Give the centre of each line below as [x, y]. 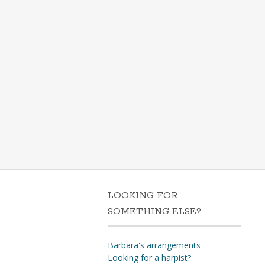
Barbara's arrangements [154, 245]
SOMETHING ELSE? [154, 211]
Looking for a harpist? [149, 258]
